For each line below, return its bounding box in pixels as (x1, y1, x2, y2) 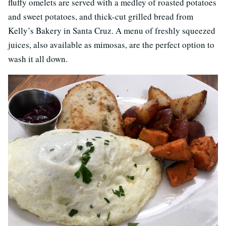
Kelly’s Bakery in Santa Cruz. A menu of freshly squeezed (8, 25, 215, 37)
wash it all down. (8, 53, 68, 65)
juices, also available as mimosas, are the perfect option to (8, 39, 214, 51)
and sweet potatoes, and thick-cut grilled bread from (8, 11, 193, 23)
